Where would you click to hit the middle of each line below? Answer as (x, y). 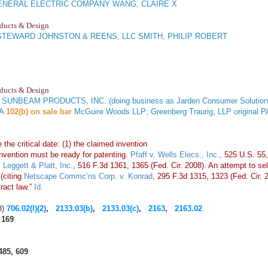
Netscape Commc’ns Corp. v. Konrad (88, 176)
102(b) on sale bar (40, 112)
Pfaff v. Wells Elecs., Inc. (175, 155)
